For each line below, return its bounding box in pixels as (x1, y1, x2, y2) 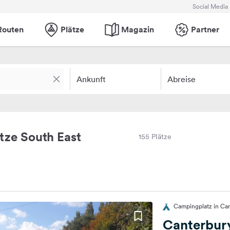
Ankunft (76, 74, 106, 84)
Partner (190, 24, 219, 35)
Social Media (193, 2, 228, 11)
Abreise (167, 74, 196, 84)
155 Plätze (139, 132, 171, 141)
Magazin (121, 24, 154, 35)
